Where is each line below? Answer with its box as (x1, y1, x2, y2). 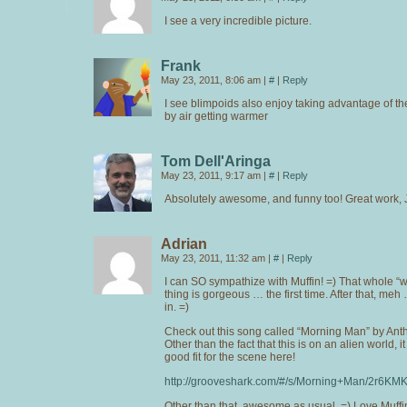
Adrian (161, 235, 207, 252)
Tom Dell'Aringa (161, 153, 271, 169)
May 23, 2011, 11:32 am (161, 252, 268, 263)
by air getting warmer (164, 109, 268, 123)
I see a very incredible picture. (164, 14, 312, 27)
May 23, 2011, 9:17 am (161, 169, 263, 181)
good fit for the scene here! (164, 350, 295, 363)
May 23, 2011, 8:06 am (161, 74, 263, 85)
